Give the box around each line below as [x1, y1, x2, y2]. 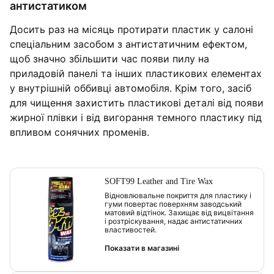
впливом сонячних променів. [10, 125, 149, 138]
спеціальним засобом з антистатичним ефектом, [10, 37, 247, 50]
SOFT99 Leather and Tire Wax [105, 176, 213, 186]
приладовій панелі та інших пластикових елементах [10, 67, 262, 80]
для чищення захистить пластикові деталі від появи [10, 96, 264, 109]
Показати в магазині [105, 243, 179, 253]
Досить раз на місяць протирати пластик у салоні [10, 23, 253, 35]
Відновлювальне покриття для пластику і [105, 190, 251, 200]
